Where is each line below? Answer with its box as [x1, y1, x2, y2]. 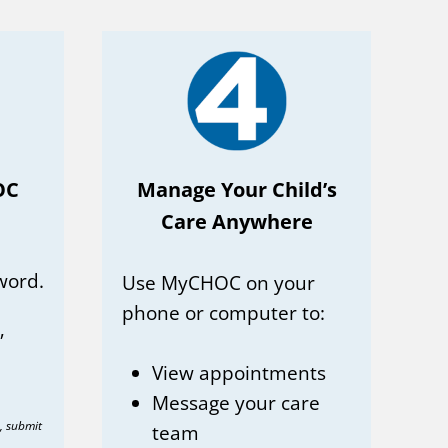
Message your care [152, 389, 320, 416]
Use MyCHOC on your [122, 269, 315, 296]
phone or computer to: [122, 299, 325, 326]
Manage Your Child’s [136, 175, 337, 203]
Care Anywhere [160, 207, 313, 235]
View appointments [152, 359, 326, 386]
